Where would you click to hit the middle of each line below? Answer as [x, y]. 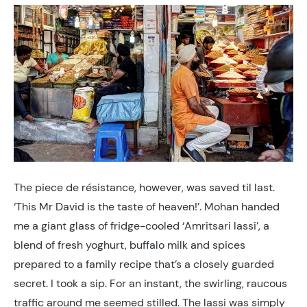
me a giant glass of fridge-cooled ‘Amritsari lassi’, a [142, 226]
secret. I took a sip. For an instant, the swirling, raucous [150, 283]
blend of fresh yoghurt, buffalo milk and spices [130, 245]
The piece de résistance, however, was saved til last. [144, 187]
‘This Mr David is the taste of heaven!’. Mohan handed [147, 207]
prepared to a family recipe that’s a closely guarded [144, 264]
